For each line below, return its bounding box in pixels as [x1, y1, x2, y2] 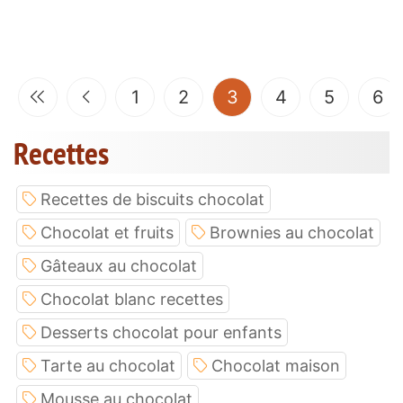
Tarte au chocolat [40, 355, 175, 375]
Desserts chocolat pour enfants [40, 322, 282, 342]
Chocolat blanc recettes [40, 289, 223, 309]
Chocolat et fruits [40, 222, 174, 242]
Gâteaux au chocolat [40, 255, 197, 275]
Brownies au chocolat [210, 222, 374, 242]
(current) [237, 85, 311, 107]
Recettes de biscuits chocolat [40, 189, 264, 209]
